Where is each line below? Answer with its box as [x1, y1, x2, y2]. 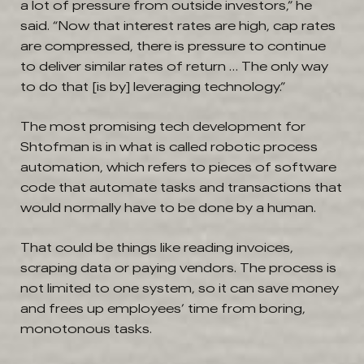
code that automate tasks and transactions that [20, 180, 342, 194]
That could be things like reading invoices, [20, 240, 293, 254]
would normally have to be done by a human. [20, 201, 316, 214]
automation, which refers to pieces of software [20, 160, 336, 174]
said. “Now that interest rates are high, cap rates [20, 19, 336, 32]
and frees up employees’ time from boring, [20, 301, 305, 315]
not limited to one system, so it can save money [20, 281, 339, 295]
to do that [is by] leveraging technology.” [20, 80, 285, 93]
